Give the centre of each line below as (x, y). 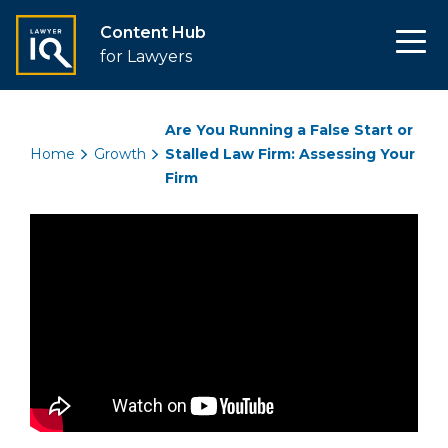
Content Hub (153, 32)
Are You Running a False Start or (288, 130)
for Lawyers (146, 56)
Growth (119, 154)
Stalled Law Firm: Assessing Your (289, 154)
